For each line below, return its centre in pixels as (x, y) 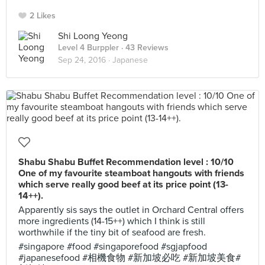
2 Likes (43, 16)
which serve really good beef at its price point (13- (123, 185)
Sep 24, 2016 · (85, 60)
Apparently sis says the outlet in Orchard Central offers (131, 210)
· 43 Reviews (144, 48)
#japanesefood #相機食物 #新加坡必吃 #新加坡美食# (130, 258)
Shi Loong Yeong (93, 36)
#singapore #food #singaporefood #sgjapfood (113, 247)
